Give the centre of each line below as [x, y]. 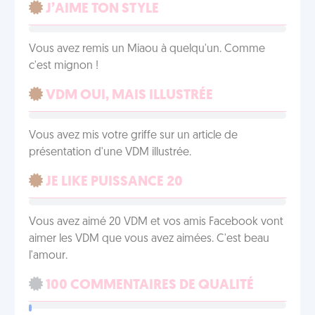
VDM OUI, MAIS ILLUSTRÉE [128, 96]
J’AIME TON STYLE [101, 9]
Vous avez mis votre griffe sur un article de [133, 136]
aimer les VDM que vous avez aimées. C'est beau [149, 239]
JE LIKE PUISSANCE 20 [113, 182]
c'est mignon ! [64, 66]
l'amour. [48, 256]
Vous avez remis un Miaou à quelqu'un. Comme [147, 49]
